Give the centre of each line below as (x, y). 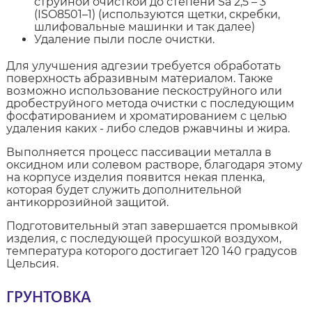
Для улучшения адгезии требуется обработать (143, 66)
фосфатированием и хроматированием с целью (146, 116)
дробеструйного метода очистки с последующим (150, 104)
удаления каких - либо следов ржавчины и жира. (148, 129)
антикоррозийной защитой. (87, 203)
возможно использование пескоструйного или (144, 91)
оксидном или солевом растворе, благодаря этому (154, 165)
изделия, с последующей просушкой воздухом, (143, 239)
